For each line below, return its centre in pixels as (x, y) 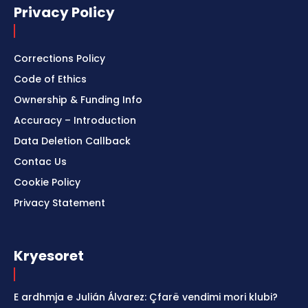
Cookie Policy (47, 183)
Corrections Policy (59, 59)
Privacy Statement (59, 203)
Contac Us (40, 162)
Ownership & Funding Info (78, 100)
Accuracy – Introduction (75, 121)
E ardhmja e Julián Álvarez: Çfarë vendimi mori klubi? (146, 297)
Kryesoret (49, 256)
